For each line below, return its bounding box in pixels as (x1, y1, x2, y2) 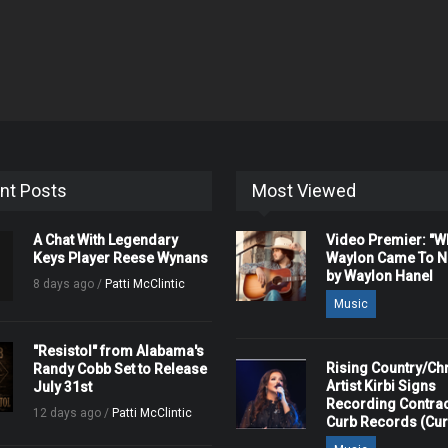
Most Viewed (251, 180, 356, 201)
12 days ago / (33, 406, 113, 420)
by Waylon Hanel (325, 268, 433, 284)
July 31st (33, 379, 93, 395)
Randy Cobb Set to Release (33, 361, 208, 377)
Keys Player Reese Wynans (33, 250, 209, 266)
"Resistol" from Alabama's (33, 343, 205, 359)
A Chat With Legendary (33, 232, 179, 248)
